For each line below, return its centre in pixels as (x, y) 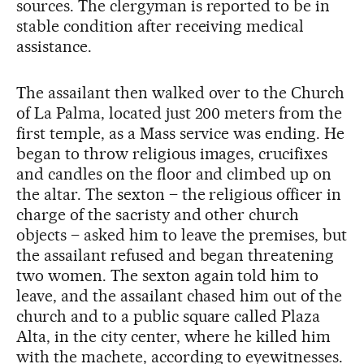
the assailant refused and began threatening (175, 255)
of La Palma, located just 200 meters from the (180, 113)
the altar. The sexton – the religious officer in (179, 194)
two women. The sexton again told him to (168, 275)
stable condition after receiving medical (160, 26)
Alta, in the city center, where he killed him (174, 336)
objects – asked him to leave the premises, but (182, 235)
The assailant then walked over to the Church (181, 93)
